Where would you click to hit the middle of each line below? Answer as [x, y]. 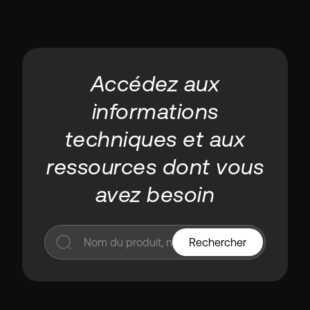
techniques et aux [155, 139]
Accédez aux [155, 83]
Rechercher [218, 242]
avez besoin [155, 194]
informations [155, 111]
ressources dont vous [155, 166]
